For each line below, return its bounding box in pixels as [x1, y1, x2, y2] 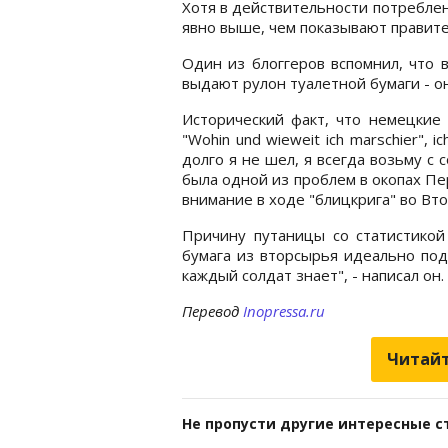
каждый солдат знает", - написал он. [182, 265, 444, 285]
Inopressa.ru [243, 301, 325, 321]
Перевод [182, 301, 243, 321]
